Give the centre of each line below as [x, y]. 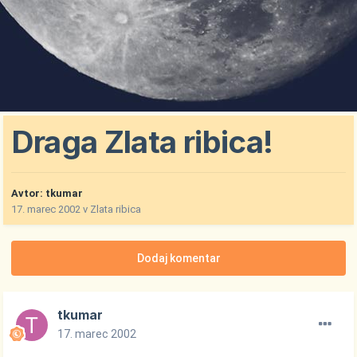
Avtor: [29, 194]
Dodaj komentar [178, 259]
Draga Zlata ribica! [142, 142]
